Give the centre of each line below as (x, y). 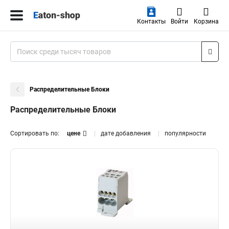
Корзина (206, 21)
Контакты (151, 21)
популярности (185, 133)
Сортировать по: (35, 133)
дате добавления (126, 133)
